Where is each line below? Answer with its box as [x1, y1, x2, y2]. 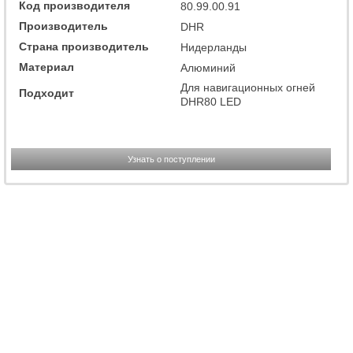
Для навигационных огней [180, 81, 315, 94]
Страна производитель [19, 40, 149, 53]
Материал [19, 61, 74, 73]
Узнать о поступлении [127, 154, 215, 164]
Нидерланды [180, 41, 247, 54]
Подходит [19, 87, 74, 99]
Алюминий [180, 61, 236, 74]
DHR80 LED [180, 95, 241, 108]
